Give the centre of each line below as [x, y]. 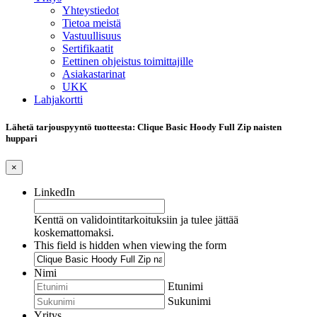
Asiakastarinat [94, 74]
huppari [22, 139]
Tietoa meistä [92, 23]
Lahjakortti [58, 99]
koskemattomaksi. [74, 233]
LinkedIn [54, 192]
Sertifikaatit [88, 48]
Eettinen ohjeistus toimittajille [128, 61]
